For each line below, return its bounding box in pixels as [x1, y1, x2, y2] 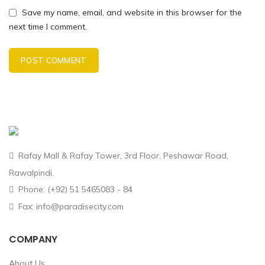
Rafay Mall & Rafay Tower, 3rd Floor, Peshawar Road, [16, 150, 228, 161]
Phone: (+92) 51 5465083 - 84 [16, 183, 132, 195]
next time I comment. [9, 21, 87, 32]
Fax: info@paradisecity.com [16, 201, 124, 212]
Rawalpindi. [9, 167, 54, 178]
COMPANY [9, 232, 57, 246]
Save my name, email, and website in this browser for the [22, 7, 242, 18]
